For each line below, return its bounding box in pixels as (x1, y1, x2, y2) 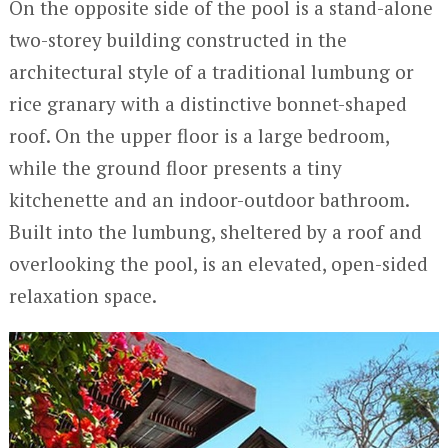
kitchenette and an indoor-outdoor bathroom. (8, 187, 409, 213)
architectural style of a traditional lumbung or (8, 59, 414, 85)
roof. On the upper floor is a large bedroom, (8, 123, 389, 149)
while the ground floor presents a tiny (8, 155, 342, 181)
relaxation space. (8, 283, 157, 309)
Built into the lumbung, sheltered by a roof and (8, 219, 422, 245)
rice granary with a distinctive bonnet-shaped (8, 91, 407, 117)
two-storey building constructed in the (8, 27, 347, 53)
